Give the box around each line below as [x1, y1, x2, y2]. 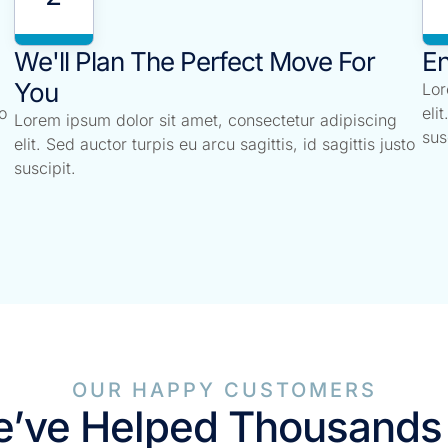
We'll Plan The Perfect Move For [13, 46, 375, 78]
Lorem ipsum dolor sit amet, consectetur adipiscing [13, 110, 397, 131]
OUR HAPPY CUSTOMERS [71, 378, 377, 403]
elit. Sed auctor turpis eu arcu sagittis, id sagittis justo [13, 134, 415, 155]
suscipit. [13, 158, 76, 179]
